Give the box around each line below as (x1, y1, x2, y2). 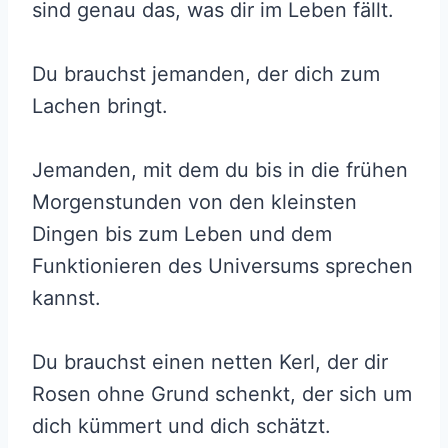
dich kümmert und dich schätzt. (32, 414, 331, 439)
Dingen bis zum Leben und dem (32, 222, 332, 247)
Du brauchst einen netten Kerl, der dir (32, 350, 388, 375)
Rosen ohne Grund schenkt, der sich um (32, 382, 412, 407)
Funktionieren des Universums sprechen (32, 254, 413, 279)
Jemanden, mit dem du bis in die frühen (32, 158, 408, 183)
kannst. (32, 286, 101, 311)
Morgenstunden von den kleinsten (32, 190, 357, 215)
